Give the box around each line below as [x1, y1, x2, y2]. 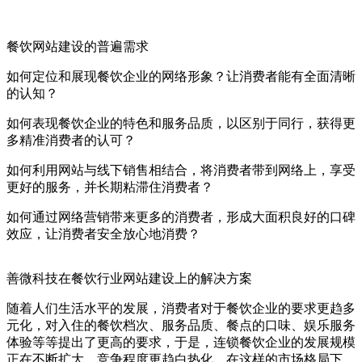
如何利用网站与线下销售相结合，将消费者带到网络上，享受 [6, 163, 356, 177]
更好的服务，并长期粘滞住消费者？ [6, 180, 213, 194]
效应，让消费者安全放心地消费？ [6, 227, 200, 241]
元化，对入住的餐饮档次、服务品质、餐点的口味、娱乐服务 [6, 318, 356, 332]
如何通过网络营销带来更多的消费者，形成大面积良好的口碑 [6, 210, 356, 224]
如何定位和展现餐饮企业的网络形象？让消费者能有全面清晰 [6, 69, 356, 83]
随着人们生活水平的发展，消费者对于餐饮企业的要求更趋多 [6, 301, 356, 315]
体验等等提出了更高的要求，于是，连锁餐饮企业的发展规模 [6, 335, 356, 349]
